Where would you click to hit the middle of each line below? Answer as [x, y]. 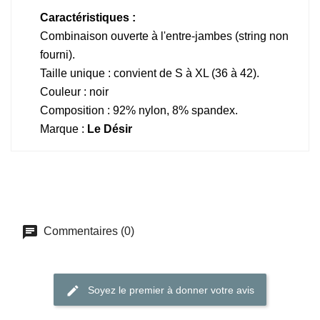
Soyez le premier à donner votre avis [171, 290]
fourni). [57, 55]
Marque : [64, 129]
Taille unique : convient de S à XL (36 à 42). [150, 74]
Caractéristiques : [88, 18]
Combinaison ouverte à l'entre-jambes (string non [164, 36]
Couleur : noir [74, 92]
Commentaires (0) [87, 231]
